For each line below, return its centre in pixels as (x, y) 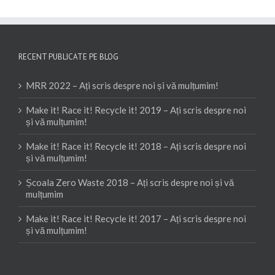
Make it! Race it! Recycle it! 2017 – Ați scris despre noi (136, 218)
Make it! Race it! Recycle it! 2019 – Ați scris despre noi (136, 110)
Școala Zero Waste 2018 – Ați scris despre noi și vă (130, 182)
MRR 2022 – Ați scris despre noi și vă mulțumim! (122, 85)
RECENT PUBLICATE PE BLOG (68, 56)
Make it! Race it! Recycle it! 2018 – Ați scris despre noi (136, 146)
